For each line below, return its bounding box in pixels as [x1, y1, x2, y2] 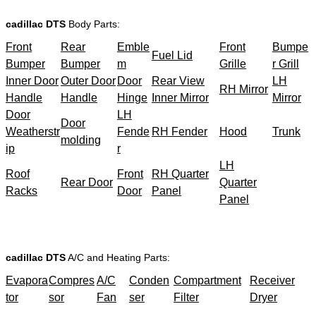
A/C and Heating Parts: [66, 251, 170, 263]
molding [61, 133, 101, 146]
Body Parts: [66, 18, 120, 30]
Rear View [152, 74, 205, 87]
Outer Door [61, 74, 116, 87]
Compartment [174, 274, 241, 286]
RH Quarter [152, 167, 209, 180]
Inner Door [6, 74, 59, 87]
